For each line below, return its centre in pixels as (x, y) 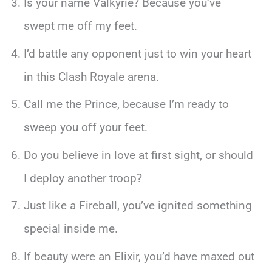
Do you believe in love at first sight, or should (138, 155)
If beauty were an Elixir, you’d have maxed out (139, 257)
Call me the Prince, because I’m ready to (126, 104)
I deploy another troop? (83, 178)
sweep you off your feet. (85, 127)
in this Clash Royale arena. (91, 76)
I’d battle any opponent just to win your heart (137, 53)
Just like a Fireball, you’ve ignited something (138, 206)
